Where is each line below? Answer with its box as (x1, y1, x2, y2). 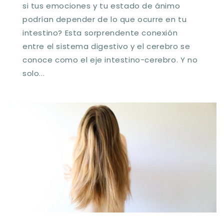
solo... (22, 67, 45, 78)
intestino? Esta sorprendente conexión (22, 27, 178, 38)
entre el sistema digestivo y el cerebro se (22, 40, 190, 51)
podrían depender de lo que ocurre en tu (22, 13, 187, 24)
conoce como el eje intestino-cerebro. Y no (22, 54, 198, 65)
